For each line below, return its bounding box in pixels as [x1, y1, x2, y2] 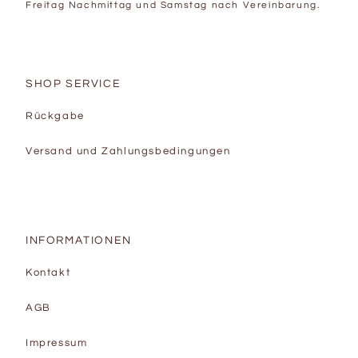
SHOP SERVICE [26, 78, 121, 89]
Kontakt [26, 268, 71, 278]
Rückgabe [26, 111, 85, 121]
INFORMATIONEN [26, 235, 132, 246]
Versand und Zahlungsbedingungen [26, 146, 231, 157]
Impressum [26, 338, 88, 348]
